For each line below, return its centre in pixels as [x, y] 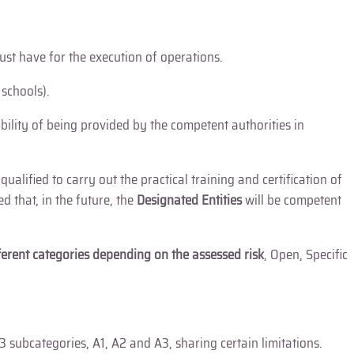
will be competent [292, 200]
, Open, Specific [306, 254]
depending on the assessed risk [178, 254]
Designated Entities [188, 200]
